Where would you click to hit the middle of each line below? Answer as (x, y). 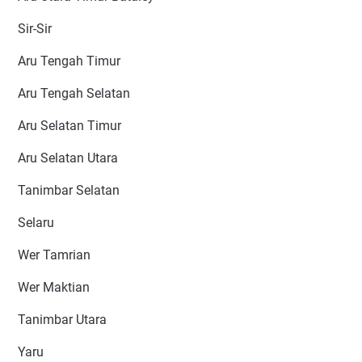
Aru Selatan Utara (68, 158)
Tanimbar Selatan (69, 191)
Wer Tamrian (54, 255)
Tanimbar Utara (62, 320)
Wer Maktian (54, 288)
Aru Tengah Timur (69, 61)
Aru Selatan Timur (69, 126)
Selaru (36, 223)
